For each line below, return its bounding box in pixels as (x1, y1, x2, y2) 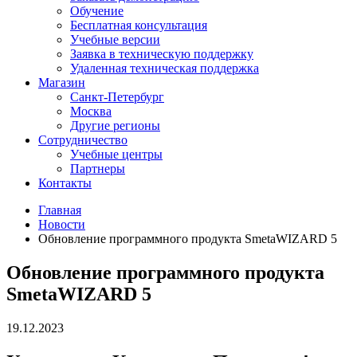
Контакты (38, 175, 92, 190)
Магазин (38, 75, 85, 89)
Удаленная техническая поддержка (70, 61, 259, 75)
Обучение (70, 3, 124, 18)
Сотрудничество (38, 132, 127, 147)
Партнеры (70, 161, 125, 175)
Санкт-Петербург (70, 89, 164, 104)
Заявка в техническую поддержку (70, 46, 253, 61)
